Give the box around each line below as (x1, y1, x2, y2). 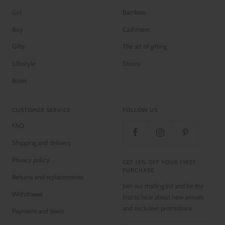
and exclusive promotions (123, 203, 192, 212)
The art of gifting (123, 42, 167, 50)
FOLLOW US (123, 106, 158, 114)
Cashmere (123, 25, 150, 33)
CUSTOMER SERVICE (12, 106, 71, 114)
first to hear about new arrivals (123, 192, 203, 201)
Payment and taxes (12, 206, 64, 215)
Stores (123, 59, 140, 67)
